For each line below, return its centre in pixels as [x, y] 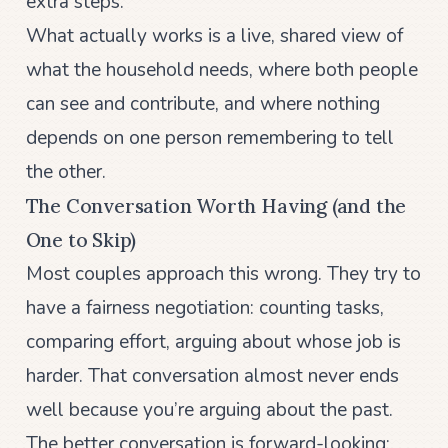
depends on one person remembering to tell [209, 137]
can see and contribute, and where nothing [202, 103]
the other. [65, 171]
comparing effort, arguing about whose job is [213, 341]
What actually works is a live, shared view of [214, 35]
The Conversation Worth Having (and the [216, 205]
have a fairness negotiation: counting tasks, [204, 307]
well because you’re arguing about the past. [209, 409]
